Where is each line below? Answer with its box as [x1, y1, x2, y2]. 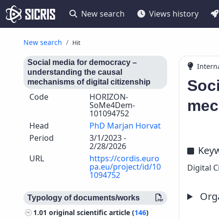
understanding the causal [27, 68, 122, 76]
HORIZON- [89, 91, 128, 102]
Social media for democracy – [27, 58, 137, 66]
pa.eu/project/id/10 [89, 161, 161, 172]
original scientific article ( [49, 208, 135, 217]
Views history [149, 8, 198, 19]
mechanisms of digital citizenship [27, 78, 151, 86]
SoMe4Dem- [89, 100, 135, 110]
